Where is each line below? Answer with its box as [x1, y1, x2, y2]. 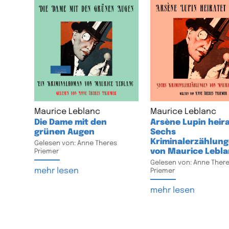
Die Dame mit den [34, 118, 107, 127]
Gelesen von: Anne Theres [34, 140, 118, 147]
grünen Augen [34, 127, 95, 136]
